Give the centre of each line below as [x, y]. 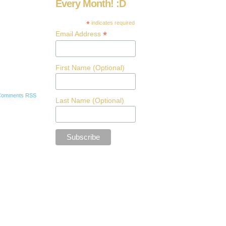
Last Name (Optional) [90, 100]
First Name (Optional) [90, 67]
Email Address [79, 34]
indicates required [112, 23]
